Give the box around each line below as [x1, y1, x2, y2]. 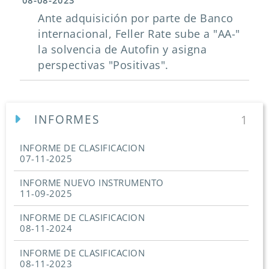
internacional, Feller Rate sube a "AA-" [38, 26, 240, 41]
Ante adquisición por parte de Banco [38, 10, 234, 25]
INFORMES [34, 111, 100, 128]
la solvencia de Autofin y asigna [38, 41, 207, 56]
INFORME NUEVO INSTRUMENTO [20, 177, 164, 189]
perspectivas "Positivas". [38, 57, 169, 72]
